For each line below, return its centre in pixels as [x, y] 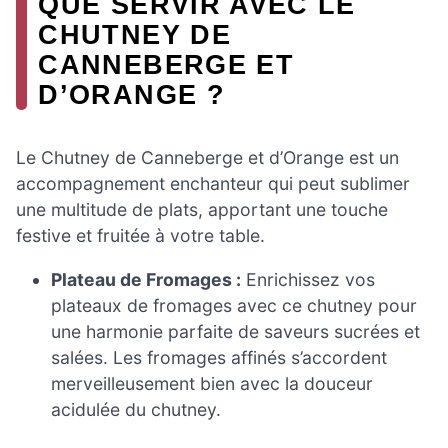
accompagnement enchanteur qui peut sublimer [213, 183]
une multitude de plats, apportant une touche [202, 209]
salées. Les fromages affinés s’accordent [219, 357]
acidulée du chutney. [136, 409]
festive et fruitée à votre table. [140, 235]
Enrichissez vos [308, 279]
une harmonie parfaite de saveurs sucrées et [236, 331]
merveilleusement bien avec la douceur [212, 383]
